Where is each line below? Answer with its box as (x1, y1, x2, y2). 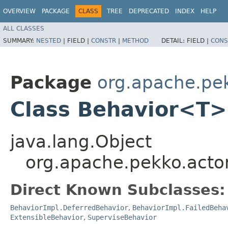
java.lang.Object (10, 131, 152, 152)
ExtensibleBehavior (10, 213, 83, 221)
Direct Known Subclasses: (10, 181, 225, 198)
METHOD (122, 37, 149, 44)
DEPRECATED (129, 8, 169, 15)
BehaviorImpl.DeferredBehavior (10, 203, 128, 212)
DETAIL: (161, 37, 187, 44)
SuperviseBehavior (88, 213, 157, 221)
